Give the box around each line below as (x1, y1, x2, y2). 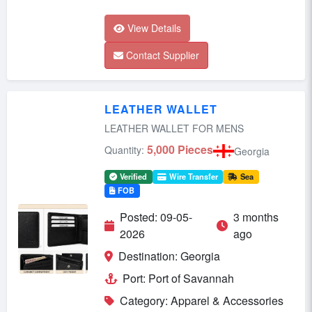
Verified (120, 171, 148, 182)
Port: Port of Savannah (123, 270, 234, 287)
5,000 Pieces (147, 141, 213, 158)
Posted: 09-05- (120, 209, 192, 226)
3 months (233, 209, 279, 226)
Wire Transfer (169, 171, 218, 182)
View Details (127, 21, 181, 36)
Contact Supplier (126, 48, 199, 63)
